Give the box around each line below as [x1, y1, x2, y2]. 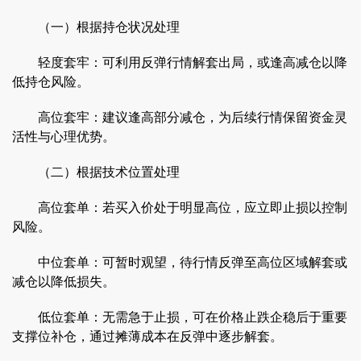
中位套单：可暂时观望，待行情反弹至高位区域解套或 [12, 252, 347, 271]
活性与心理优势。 [12, 127, 115, 145]
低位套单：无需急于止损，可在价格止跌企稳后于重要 [12, 307, 347, 326]
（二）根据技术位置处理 [12, 162, 180, 180]
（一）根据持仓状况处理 [12, 17, 180, 35]
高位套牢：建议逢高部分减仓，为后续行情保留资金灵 [12, 107, 347, 126]
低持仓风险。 [12, 72, 89, 90]
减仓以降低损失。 [12, 272, 115, 290]
